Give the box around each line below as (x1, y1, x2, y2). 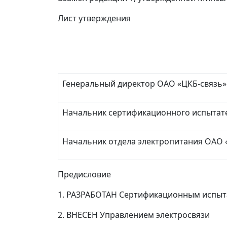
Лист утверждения (58, 13, 131, 24)
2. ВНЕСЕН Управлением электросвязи (58, 209, 210, 220)
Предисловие (58, 169, 111, 180)
